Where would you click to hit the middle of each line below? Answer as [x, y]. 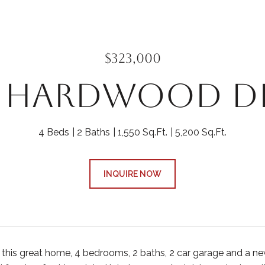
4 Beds [54, 132]
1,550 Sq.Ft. [143, 132]
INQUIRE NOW [132, 174]
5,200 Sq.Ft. [201, 132]
